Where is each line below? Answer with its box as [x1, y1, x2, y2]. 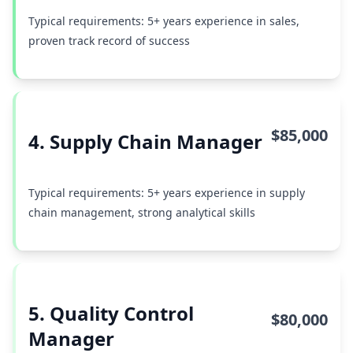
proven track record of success [28, 33, 190, 48]
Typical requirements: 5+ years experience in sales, [28, 13, 299, 28]
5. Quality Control [28, 300, 194, 326]
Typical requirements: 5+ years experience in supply [28, 185, 305, 200]
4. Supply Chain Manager [28, 128, 262, 154]
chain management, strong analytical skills [28, 205, 255, 220]
